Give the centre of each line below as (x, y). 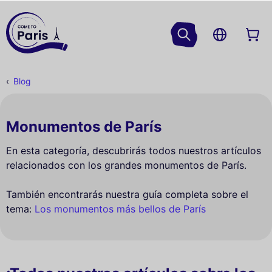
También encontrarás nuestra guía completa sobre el (127, 195)
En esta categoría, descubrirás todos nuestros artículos (134, 151)
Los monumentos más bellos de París (120, 209)
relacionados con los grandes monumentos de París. (126, 165)
